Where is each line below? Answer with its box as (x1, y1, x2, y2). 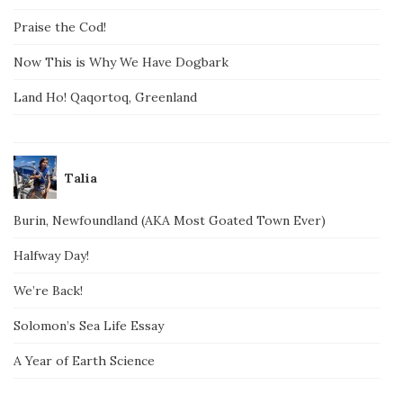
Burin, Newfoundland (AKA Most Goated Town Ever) (13, 212, 326, 229)
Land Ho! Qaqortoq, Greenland (13, 89, 197, 106)
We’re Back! (13, 282, 83, 300)
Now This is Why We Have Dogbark (13, 54, 228, 71)
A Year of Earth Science (13, 353, 155, 370)
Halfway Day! (13, 247, 89, 264)
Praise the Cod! (13, 19, 106, 36)
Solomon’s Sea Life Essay (13, 318, 164, 335)
